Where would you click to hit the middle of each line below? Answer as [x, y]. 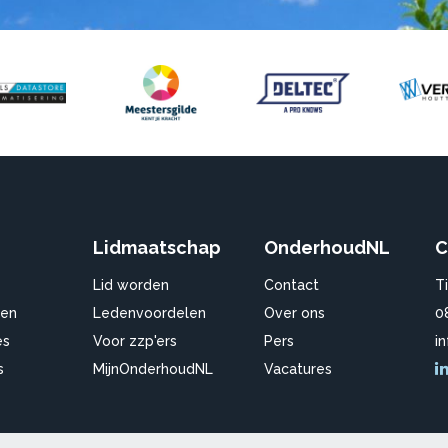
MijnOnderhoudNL [153, 368]
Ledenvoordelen [150, 312]
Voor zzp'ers [135, 340]
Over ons [294, 312]
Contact [291, 284]
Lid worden [131, 284]
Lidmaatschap [157, 247]
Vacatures [297, 368]
